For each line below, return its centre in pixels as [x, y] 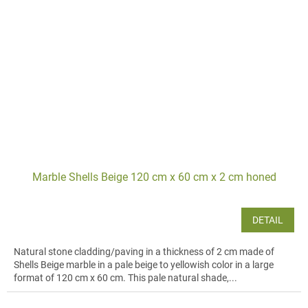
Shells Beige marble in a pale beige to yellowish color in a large [144, 264]
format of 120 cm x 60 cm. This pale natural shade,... [125, 277]
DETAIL [268, 220]
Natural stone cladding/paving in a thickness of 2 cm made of [144, 251]
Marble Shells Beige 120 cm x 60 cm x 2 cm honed [154, 177]
